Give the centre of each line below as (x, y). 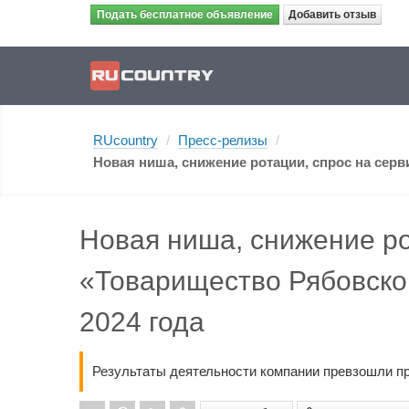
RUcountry (126, 140)
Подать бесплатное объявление (185, 15)
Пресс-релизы (223, 140)
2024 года (142, 321)
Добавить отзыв (332, 15)
